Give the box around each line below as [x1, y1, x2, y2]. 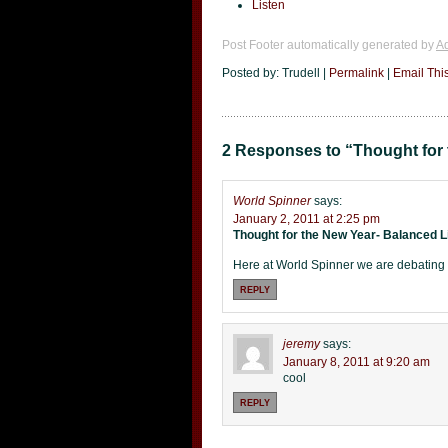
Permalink [329, 66, 384, 80]
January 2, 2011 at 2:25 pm [233, 212, 380, 226]
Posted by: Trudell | [222, 66, 329, 80]
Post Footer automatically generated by [222, 38, 436, 52]
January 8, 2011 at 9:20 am [283, 355, 430, 369]
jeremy [283, 337, 320, 351]
